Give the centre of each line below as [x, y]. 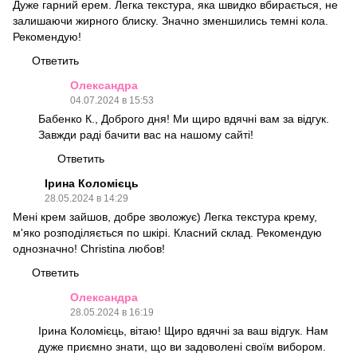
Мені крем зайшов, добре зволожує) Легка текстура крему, [165, 217]
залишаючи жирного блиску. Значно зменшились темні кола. [171, 21]
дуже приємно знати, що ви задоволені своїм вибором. [182, 347]
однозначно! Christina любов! [89, 249]
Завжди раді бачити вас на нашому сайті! [146, 135]
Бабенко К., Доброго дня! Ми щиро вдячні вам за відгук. [184, 119]
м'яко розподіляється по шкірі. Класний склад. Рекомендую [167, 233]
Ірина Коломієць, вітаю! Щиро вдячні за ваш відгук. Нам [183, 331]
